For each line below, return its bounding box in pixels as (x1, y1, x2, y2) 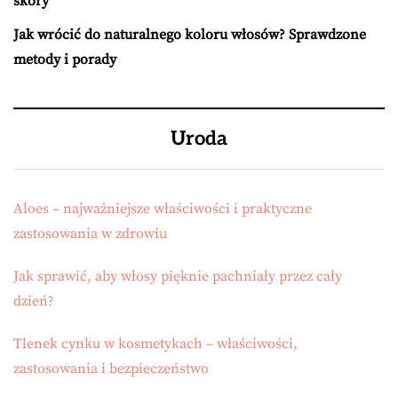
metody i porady (13, 51, 116, 68)
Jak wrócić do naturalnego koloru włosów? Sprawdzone (13, 26, 366, 44)
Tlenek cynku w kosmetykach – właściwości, (13, 335, 298, 353)
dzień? (13, 292, 54, 310)
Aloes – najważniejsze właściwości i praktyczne (13, 200, 312, 218)
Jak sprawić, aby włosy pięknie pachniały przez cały (13, 267, 342, 285)
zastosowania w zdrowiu (13, 225, 167, 243)
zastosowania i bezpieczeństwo (13, 360, 209, 378)
